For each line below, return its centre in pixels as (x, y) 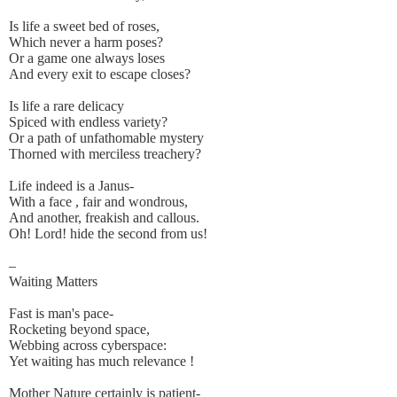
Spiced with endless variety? (88, 122)
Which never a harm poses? (86, 43)
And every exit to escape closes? (100, 74)
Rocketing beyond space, (79, 330)
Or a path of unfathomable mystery (106, 138)
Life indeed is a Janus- (71, 186)
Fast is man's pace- (61, 314)
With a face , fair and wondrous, (98, 202)
